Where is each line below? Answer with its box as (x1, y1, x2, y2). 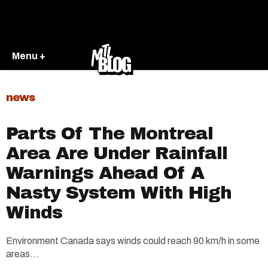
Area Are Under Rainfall (6, 144, 227, 163)
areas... (6, 249, 39, 259)
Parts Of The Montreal (6, 124, 213, 143)
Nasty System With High (6, 183, 232, 202)
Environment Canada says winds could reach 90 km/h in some (6, 236, 260, 246)
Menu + (12, 50, 45, 61)
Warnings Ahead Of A (6, 163, 204, 182)
